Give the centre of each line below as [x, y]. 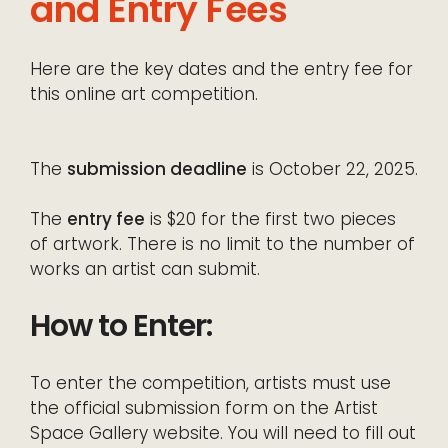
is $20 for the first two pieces [270, 219]
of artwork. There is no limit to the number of [222, 244]
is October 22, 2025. [332, 169]
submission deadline [157, 169]
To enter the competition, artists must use [210, 383]
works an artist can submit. [145, 269]
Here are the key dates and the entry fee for [221, 69]
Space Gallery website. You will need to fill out [223, 433]
